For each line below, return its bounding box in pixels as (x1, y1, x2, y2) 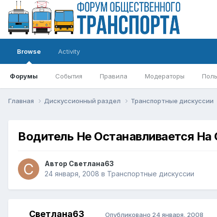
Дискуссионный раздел (44, 96, 122, 105)
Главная (8, 96, 35, 105)
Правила (100, 72, 127, 80)
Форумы (10, 72, 38, 80)
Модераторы (145, 72, 185, 80)
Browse (17, 47, 41, 55)
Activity (58, 47, 80, 55)
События (55, 72, 82, 80)
